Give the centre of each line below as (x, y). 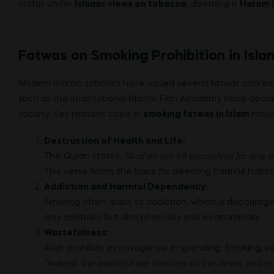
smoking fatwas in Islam (196, 114)
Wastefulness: (76, 233)
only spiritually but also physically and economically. (152, 218)
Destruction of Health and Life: (115, 142)
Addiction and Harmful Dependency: (126, 187)
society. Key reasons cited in (81, 114)
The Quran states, (84, 157)
